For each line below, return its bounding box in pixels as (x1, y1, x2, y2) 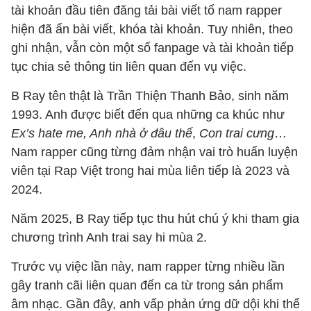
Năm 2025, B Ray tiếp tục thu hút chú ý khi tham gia (11, 212, 299, 226)
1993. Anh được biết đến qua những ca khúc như (11, 108, 285, 121)
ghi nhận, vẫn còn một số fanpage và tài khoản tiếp (11, 41, 294, 55)
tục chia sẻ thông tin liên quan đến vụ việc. (11, 60, 246, 74)
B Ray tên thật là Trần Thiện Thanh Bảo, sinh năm (11, 89, 289, 103)
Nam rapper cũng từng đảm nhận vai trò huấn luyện (11, 145, 298, 159)
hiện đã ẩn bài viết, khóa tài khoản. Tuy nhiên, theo (11, 22, 293, 36)
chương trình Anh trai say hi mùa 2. (11, 230, 207, 244)
